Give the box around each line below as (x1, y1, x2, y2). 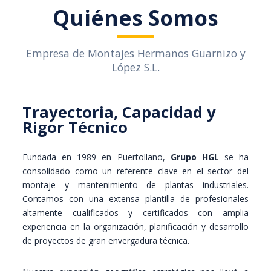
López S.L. (111, 60, 160, 74)
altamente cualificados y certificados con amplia (22, 207, 249, 218)
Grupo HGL (170, 151, 219, 163)
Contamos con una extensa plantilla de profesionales (22, 193, 249, 204)
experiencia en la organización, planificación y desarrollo (22, 221, 249, 232)
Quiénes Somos (53, 3, 218, 32)
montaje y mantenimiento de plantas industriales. (22, 179, 249, 191)
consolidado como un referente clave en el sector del (22, 165, 249, 177)
